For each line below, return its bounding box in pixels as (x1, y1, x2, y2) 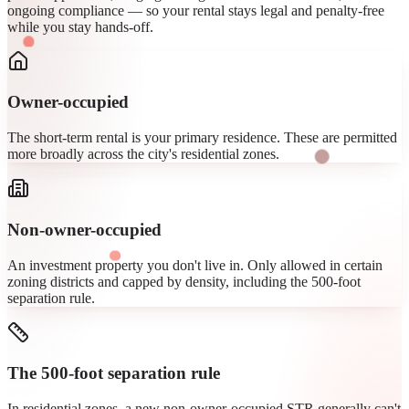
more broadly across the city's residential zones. (7, 146, 279, 163)
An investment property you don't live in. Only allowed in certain (7, 257, 383, 273)
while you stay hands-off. (7, 18, 153, 35)
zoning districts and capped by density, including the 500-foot (7, 273, 361, 289)
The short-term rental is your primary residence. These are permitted (7, 130, 397, 146)
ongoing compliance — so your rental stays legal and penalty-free (7, 2, 384, 18)
